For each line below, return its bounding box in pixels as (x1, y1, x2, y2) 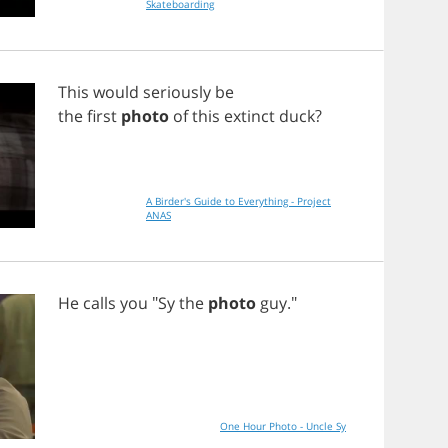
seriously (143, 81, 211, 103)
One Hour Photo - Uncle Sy (220, 419, 346, 433)
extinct (224, 105, 275, 127)
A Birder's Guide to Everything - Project (146, 194, 331, 208)
